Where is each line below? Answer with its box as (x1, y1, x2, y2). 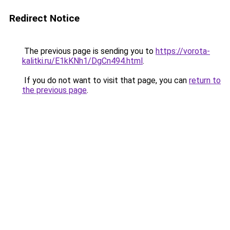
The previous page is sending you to (22, 46, 156, 56)
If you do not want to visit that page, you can (22, 75, 189, 85)
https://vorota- (156, 46, 210, 56)
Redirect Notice (9, 12, 80, 24)
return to (189, 75, 221, 85)
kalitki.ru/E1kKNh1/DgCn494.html (22, 56, 143, 66)
